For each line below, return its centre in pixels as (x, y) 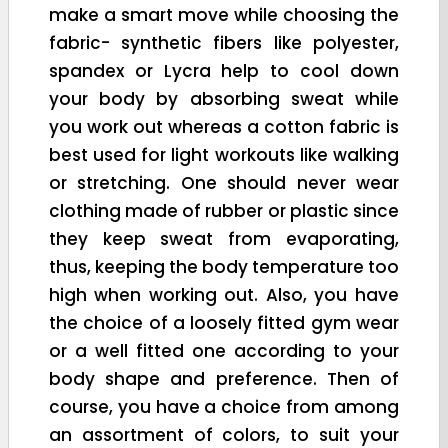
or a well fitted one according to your (224, 350)
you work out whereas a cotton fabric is (224, 126)
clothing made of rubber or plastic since (224, 210)
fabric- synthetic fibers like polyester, (224, 42)
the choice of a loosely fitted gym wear (224, 322)
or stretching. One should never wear (224, 182)
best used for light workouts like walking (224, 154)
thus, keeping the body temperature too (224, 266)
